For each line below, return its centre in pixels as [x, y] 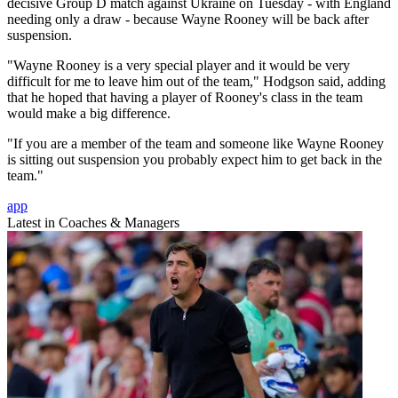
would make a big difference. [89, 114]
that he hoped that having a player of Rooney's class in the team [185, 98]
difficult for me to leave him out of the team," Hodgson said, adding [196, 82]
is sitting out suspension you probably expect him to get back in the [195, 160]
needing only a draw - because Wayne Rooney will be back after [188, 20]
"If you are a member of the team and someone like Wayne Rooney [195, 144]
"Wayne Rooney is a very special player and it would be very [179, 66]
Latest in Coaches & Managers [93, 223]
